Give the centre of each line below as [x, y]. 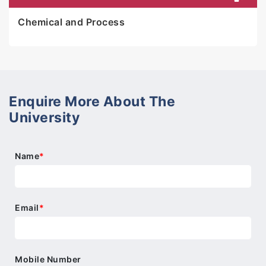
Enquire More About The [92, 102]
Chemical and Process [71, 22]
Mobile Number [48, 259]
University [44, 118]
